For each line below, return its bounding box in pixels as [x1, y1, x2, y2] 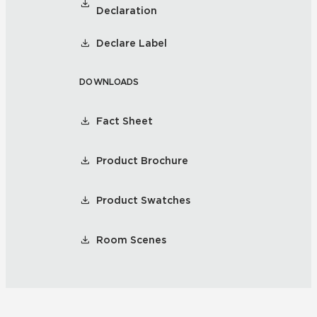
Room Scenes [96, 234, 166, 246]
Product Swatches [96, 195, 190, 206]
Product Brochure [96, 155, 188, 166]
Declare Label [96, 38, 167, 49]
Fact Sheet [96, 115, 153, 127]
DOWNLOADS [79, 76, 139, 87]
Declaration [96, 5, 157, 16]
